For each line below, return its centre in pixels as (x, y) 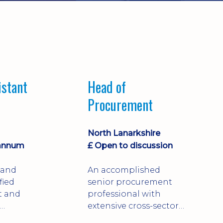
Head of (107, 87)
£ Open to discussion (130, 145)
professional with (124, 194)
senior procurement (130, 182)
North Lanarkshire (124, 133)
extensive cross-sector (133, 206)
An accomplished (124, 170)
